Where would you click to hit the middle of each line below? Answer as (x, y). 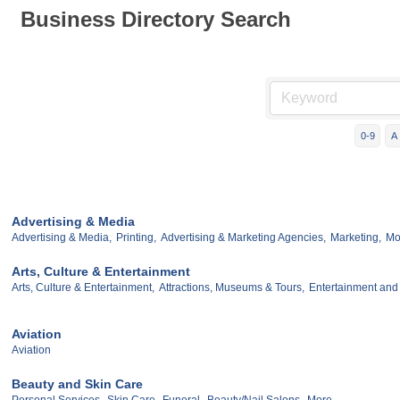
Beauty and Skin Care (77, 383)
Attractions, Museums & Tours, (232, 287)
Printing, (136, 237)
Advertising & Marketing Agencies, (243, 237)
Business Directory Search (156, 19)
